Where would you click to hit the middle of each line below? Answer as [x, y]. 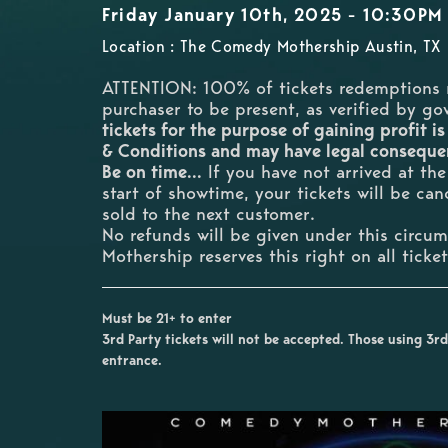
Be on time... [152, 172]
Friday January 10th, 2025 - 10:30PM [272, 15]
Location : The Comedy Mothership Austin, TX [271, 47]
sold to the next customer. [208, 214]
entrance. [132, 361]
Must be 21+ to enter [167, 319]
